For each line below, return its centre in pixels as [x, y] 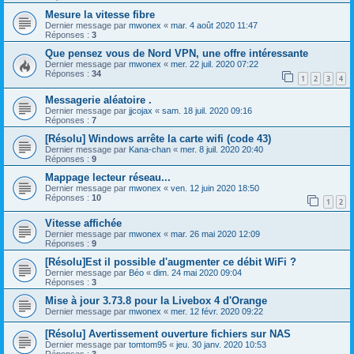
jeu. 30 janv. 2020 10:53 [221, 345]
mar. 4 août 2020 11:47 [214, 25]
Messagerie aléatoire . [98, 100]
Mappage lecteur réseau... [108, 177]
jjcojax [141, 110]
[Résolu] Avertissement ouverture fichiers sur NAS [168, 334]
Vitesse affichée [83, 224]
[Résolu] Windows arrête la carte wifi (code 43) [158, 138]
